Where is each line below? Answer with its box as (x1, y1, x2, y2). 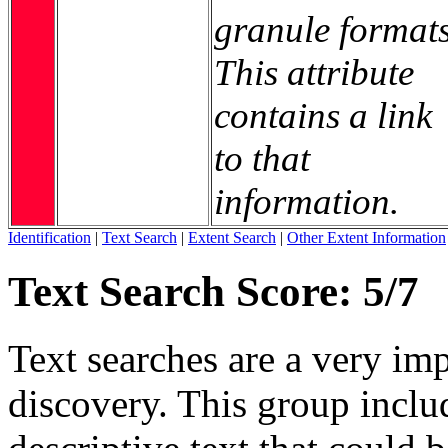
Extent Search (188, 228, 276, 246)
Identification (8, 228, 91, 246)
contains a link (214, 94, 432, 136)
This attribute (214, 51, 414, 93)
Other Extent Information (287, 228, 446, 246)
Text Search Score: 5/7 (8, 267, 419, 315)
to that (214, 137, 310, 179)
